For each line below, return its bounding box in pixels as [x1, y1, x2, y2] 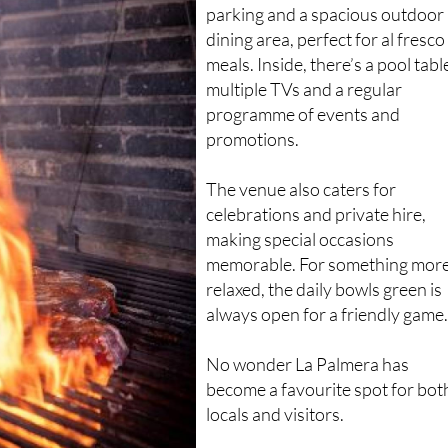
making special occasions [206, 264, 395, 287]
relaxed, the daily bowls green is [206, 314, 443, 337]
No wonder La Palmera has [206, 389, 410, 412]
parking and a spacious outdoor [206, 39, 445, 62]
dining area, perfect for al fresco [206, 64, 446, 87]
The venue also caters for [206, 214, 397, 237]
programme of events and [206, 139, 401, 162]
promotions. [206, 164, 300, 187]
